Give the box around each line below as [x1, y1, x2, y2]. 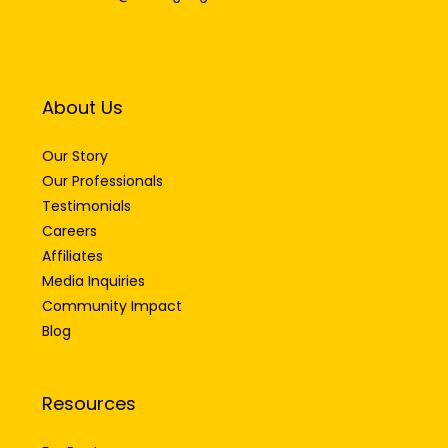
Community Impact [42, 295, 182, 316]
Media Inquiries [42, 270, 145, 291]
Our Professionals [42, 170, 163, 191]
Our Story [42, 145, 108, 166]
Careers [42, 220, 97, 241]
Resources [42, 390, 136, 416]
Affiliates [42, 245, 103, 266]
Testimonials [42, 195, 131, 216]
